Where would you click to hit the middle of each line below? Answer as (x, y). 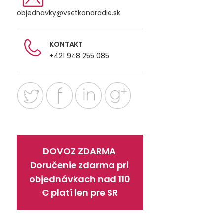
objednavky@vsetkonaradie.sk (68, 13)
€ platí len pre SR (79, 193)
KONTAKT (66, 45)
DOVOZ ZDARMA (80, 151)
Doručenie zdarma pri (80, 165)
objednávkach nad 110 (79, 179)
